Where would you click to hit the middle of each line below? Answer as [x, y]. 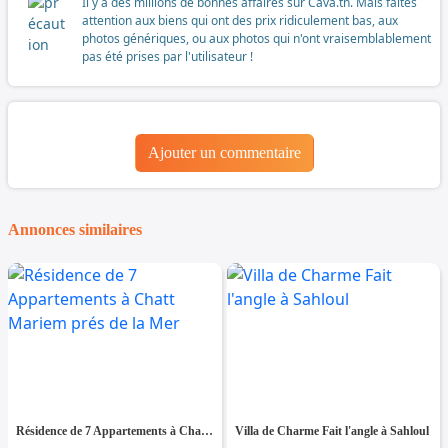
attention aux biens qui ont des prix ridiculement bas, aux [240, 20]
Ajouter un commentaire [224, 152]
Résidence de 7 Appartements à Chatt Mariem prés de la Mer [207, 430]
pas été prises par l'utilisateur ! [167, 56]
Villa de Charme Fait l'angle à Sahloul [331, 430]
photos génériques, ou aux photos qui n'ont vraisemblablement [256, 38]
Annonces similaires [75, 229]
